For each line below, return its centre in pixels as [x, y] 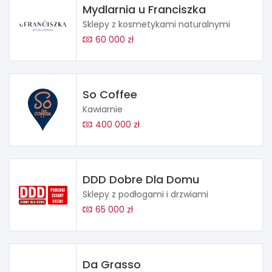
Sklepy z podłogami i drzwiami [145, 195]
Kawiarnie [103, 110]
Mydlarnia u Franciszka [144, 10]
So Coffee [110, 95]
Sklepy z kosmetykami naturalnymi [156, 25]
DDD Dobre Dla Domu [141, 180]
